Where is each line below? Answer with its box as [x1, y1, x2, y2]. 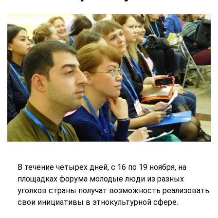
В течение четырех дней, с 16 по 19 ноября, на [17, 162, 186, 172]
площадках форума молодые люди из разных [17, 174, 184, 183]
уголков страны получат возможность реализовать [17, 185, 209, 195]
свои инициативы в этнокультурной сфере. [17, 197, 178, 207]
